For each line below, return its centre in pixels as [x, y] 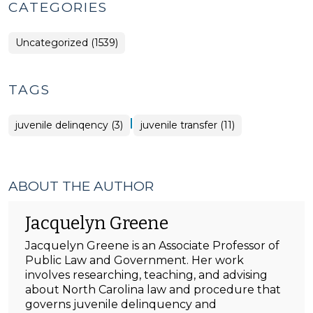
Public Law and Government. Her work [134, 260]
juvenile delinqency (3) [69, 125]
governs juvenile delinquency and [121, 304]
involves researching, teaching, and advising [146, 275]
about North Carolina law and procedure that [153, 290]
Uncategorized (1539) [67, 43]
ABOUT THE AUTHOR [81, 186]
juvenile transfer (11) [188, 125]
